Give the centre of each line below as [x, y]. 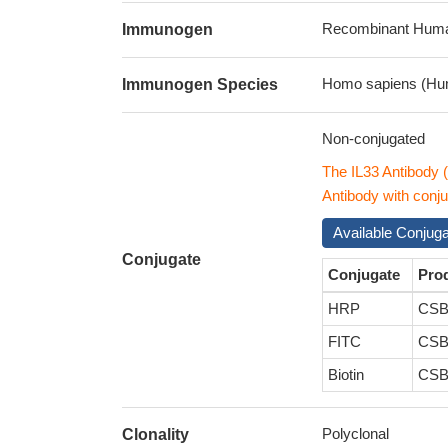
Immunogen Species [200, 84]
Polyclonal [355, 433]
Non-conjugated [373, 138]
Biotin [346, 374]
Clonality [155, 434]
